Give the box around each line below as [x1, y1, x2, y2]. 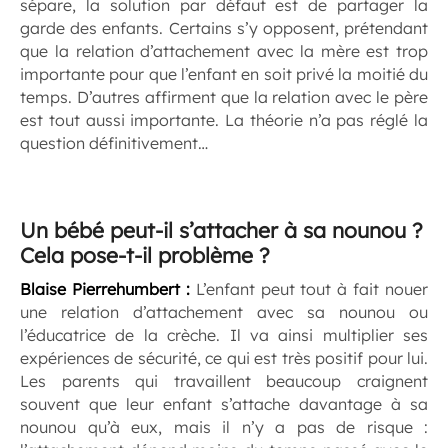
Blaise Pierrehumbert [20, 279, 180, 300]
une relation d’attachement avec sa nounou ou [20, 302, 428, 323]
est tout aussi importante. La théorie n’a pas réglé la [20, 110, 428, 131]
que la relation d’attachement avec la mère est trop [20, 41, 428, 62]
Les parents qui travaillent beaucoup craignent [20, 371, 428, 392]
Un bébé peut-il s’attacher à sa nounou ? [20, 217, 423, 244]
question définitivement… [20, 133, 208, 154]
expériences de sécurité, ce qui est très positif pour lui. [20, 348, 428, 369]
